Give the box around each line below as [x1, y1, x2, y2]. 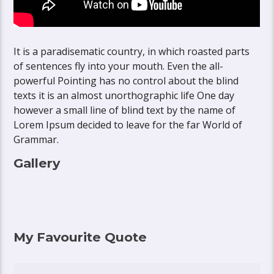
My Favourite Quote [13, 229, 147, 245]
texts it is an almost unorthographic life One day [13, 88, 235, 102]
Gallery [13, 155, 61, 171]
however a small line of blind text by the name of [13, 103, 236, 117]
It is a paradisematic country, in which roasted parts [13, 44, 250, 58]
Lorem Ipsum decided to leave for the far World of [13, 117, 243, 131]
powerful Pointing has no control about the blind [13, 73, 239, 87]
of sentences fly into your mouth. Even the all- [13, 59, 224, 73]
